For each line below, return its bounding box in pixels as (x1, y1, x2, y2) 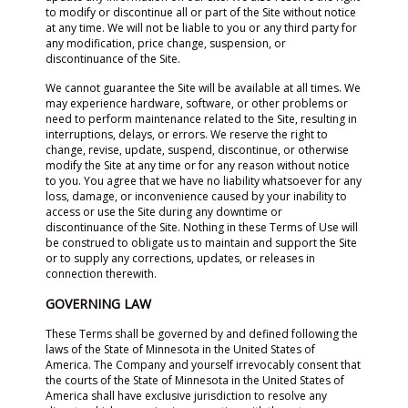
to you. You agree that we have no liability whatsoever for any (46, 173, 362, 189)
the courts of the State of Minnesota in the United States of (46, 372, 344, 388)
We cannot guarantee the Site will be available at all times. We (46, 80, 361, 96)
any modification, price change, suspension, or (46, 36, 286, 51)
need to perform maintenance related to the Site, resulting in (46, 111, 357, 127)
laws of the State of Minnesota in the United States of (46, 342, 315, 357)
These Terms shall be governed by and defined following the (46, 326, 358, 342)
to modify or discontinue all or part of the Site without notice (46, 5, 356, 20)
